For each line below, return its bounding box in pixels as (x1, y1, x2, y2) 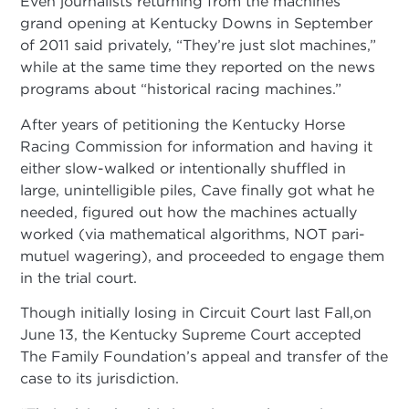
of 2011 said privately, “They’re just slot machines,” (20, 37, 377, 54)
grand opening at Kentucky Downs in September (20, 15, 373, 32)
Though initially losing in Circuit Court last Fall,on (20, 304, 372, 321)
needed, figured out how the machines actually (20, 203, 358, 220)
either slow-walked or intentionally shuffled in (20, 159, 347, 176)
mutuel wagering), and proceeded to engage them (20, 246, 385, 264)
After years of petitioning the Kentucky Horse (20, 115, 346, 132)
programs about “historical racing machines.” (20, 80, 342, 98)
